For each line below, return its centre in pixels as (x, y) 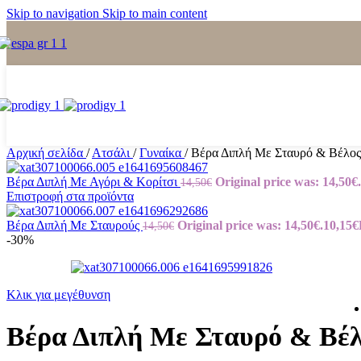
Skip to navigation (54, 13)
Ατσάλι (112, 153)
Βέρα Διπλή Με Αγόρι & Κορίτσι (93, 182)
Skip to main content (155, 13)
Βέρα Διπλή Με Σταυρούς (75, 225)
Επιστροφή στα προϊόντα (70, 196)
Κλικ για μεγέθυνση (58, 295)
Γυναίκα (162, 153)
